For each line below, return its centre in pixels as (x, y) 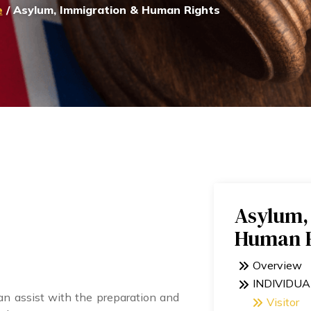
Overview (277, 265)
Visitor (283, 302)
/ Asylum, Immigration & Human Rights (111, 9)
